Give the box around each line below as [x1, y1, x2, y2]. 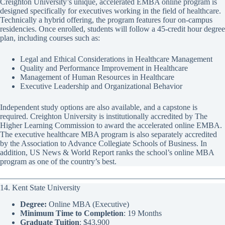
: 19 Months [124, 209, 162, 218]
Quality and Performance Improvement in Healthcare [20, 64, 188, 73]
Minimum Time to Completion [20, 209, 124, 218]
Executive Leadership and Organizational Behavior [20, 82, 182, 91]
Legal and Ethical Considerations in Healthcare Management [20, 55, 212, 64]
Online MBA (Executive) [47, 200, 129, 209]
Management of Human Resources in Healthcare [20, 73, 174, 82]
